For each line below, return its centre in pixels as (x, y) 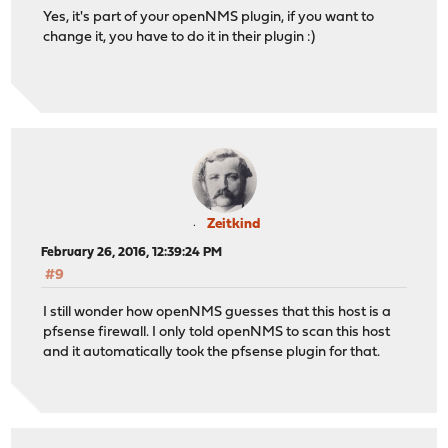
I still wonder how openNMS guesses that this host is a (217, 312)
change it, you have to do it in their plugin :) (179, 37)
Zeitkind (233, 225)
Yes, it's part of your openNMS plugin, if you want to (209, 17)
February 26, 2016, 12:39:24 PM (132, 253)
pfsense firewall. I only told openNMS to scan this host (217, 332)
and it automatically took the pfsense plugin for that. (212, 352)
